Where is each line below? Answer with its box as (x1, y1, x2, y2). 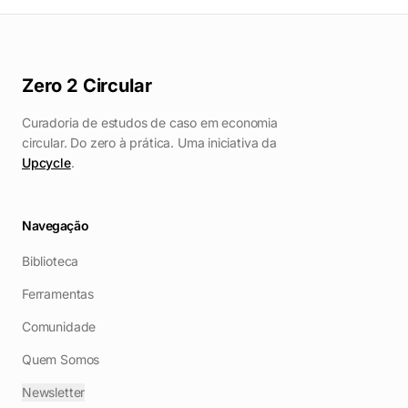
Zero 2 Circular (22, 75, 152, 97)
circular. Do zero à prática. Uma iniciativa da (22, 135, 277, 151)
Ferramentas (22, 286, 95, 302)
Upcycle (22, 155, 71, 171)
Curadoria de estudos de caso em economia (22, 115, 278, 131)
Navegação (22, 218, 89, 234)
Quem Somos (22, 352, 100, 368)
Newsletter (22, 384, 86, 401)
